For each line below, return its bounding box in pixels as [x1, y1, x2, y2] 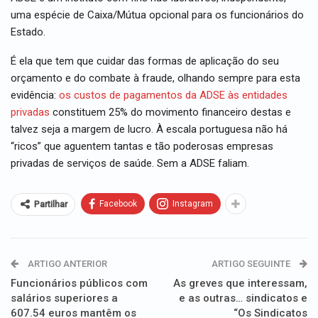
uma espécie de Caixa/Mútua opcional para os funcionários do [11, 8, 304, 21]
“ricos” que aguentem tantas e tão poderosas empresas [11, 139, 273, 153]
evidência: [11, 88, 59, 102]
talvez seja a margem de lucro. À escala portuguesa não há [11, 122, 287, 136]
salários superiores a [11, 291, 118, 305]
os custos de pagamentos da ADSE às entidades [59, 88, 287, 102]
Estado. [11, 25, 45, 38]
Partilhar [34, 199, 67, 209]
